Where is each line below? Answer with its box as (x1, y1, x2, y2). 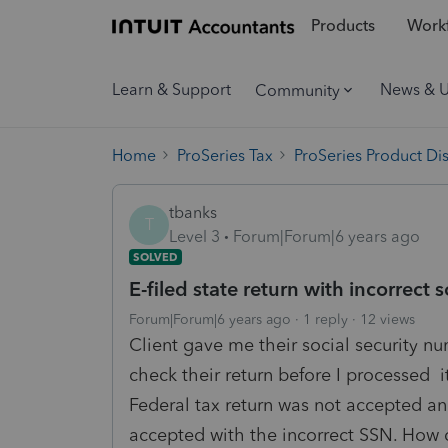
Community (255, 80, 340, 100)
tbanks (169, 202, 217, 222)
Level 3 (169, 226, 220, 246)
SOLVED (133, 249, 178, 264)
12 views (360, 310, 415, 328)
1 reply (303, 310, 348, 328)
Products (310, 16, 375, 36)
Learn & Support (112, 80, 231, 99)
